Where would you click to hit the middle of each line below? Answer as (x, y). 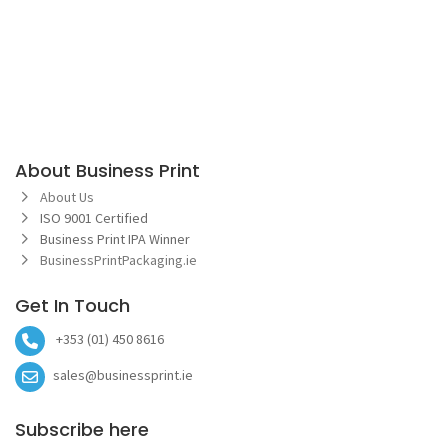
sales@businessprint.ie (123, 375)
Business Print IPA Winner (116, 238)
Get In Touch (72, 305)
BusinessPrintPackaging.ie (120, 259)
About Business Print (107, 170)
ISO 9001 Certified (94, 217)
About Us (67, 196)
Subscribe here (82, 430)
